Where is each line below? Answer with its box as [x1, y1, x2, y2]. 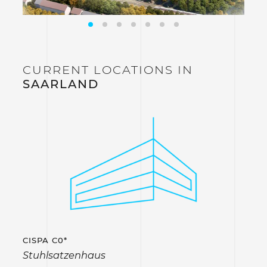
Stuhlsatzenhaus [22, 249, 105, 262]
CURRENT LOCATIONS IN [22, 63, 193, 77]
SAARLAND [22, 77, 99, 92]
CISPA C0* [22, 235, 67, 245]
